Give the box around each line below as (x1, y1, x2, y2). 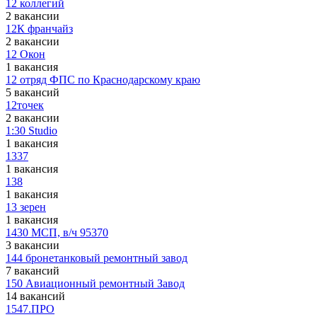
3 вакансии (6, 239, 59, 251)
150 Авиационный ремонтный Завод (6, 277, 185, 289)
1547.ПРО (6, 303, 54, 315)
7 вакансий (6, 265, 59, 277)
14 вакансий (6, 290, 65, 302)
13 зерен (6, 201, 46, 213)
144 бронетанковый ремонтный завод (6, 252, 188, 264)
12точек (6, 99, 44, 111)
